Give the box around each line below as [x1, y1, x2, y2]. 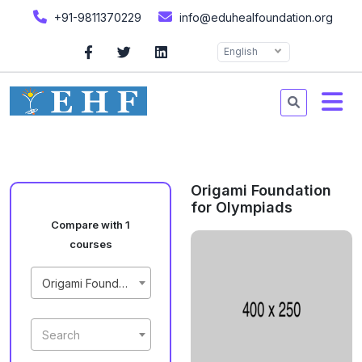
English [224, 45, 258, 57]
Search [41, 328, 80, 342]
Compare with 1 [51, 218, 130, 231]
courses [69, 238, 112, 250]
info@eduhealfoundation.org [176, 11, 333, 24]
